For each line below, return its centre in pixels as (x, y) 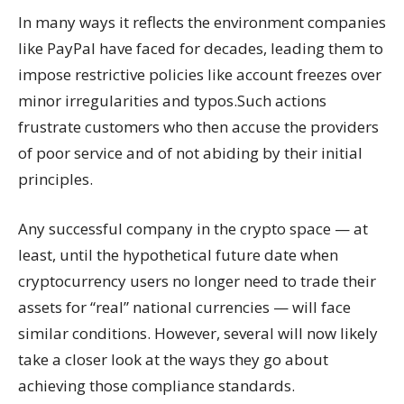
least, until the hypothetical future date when (178, 255)
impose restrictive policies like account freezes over (200, 74)
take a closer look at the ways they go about (173, 359)
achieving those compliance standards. (156, 386)
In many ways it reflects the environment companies (202, 22)
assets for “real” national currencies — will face (184, 307)
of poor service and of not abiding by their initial (190, 153)
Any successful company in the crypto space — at (193, 229)
